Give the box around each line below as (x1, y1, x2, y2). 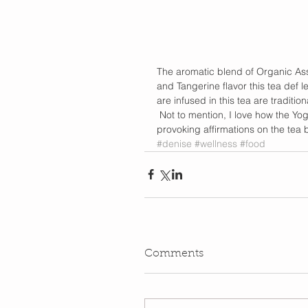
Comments (144, 247, 203, 259)
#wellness (195, 137, 237, 150)
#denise (157, 137, 192, 150)
